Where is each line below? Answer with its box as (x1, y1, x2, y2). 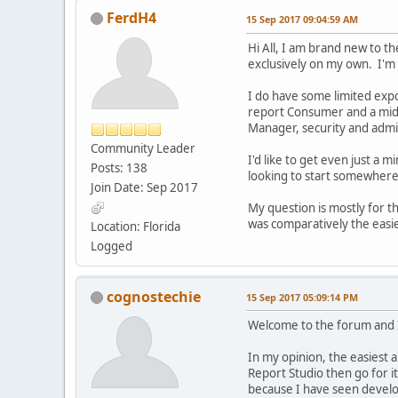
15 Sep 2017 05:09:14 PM (246, 290, 358, 304)
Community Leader (91, 139, 195, 156)
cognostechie (107, 286, 201, 306)
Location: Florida (91, 218, 180, 235)
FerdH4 (107, 7, 156, 28)
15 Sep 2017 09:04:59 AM (246, 12, 358, 26)
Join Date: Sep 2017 (91, 179, 198, 195)
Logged (91, 237, 132, 254)
